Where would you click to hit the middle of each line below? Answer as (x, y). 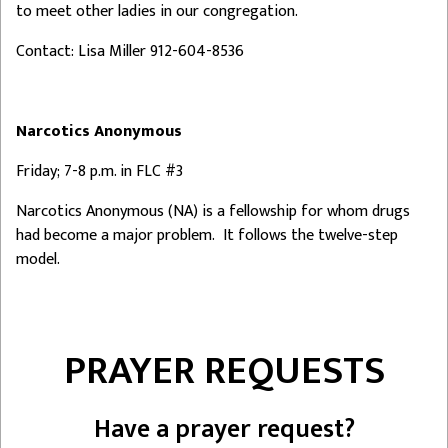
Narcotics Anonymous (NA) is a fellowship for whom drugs (213, 211)
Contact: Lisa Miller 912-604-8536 (130, 51)
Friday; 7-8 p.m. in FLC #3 (99, 171)
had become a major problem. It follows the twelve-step (207, 235)
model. (38, 259)
